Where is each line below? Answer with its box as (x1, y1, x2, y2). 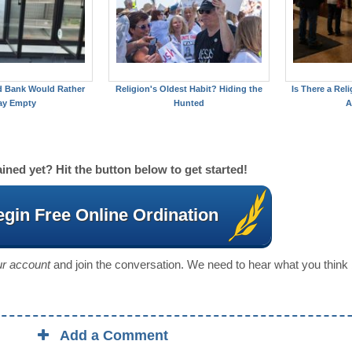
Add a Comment (60, 328, 169, 344)
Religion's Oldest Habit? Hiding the (115, 84, 262, 94)
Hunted (173, 98, 204, 108)
